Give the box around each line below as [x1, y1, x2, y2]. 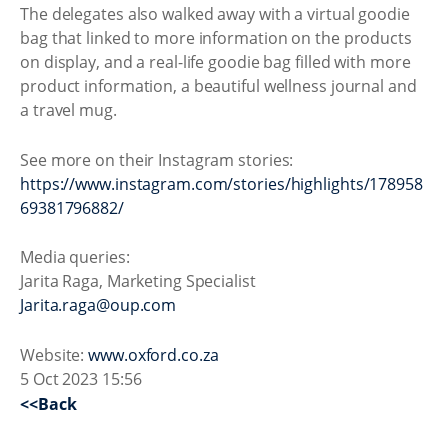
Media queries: [20, 246, 130, 268]
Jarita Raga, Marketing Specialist [20, 270, 256, 292]
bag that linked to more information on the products [20, 27, 412, 49]
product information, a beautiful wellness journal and [20, 75, 417, 97]
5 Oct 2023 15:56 [20, 367, 142, 390]
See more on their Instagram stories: [20, 148, 294, 171]
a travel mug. [20, 99, 117, 121]
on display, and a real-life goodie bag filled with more [20, 51, 411, 73]
